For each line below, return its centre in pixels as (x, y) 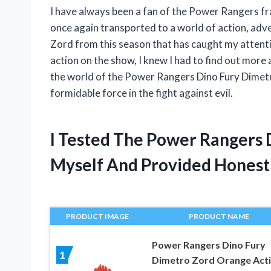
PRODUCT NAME (219, 216)
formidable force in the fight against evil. (142, 93)
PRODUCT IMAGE (98, 216)
